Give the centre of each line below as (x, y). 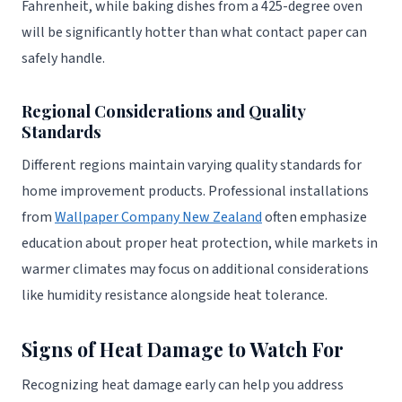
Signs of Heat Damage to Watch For (183, 350)
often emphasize (315, 218)
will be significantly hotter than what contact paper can (194, 32)
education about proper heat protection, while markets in (200, 244)
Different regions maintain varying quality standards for (192, 166)
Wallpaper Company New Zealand (158, 218)
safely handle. (63, 58)
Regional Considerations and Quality (163, 110)
